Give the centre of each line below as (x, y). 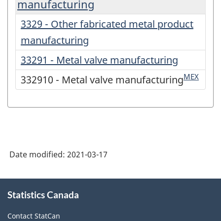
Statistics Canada (43, 194)
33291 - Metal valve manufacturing (99, 60)
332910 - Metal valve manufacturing (102, 79)
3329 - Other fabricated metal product (107, 24)
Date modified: (38, 154)
